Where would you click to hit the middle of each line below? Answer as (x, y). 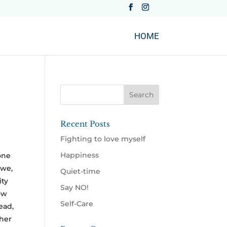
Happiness (80, 155)
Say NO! (75, 187)
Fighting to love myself (103, 139)
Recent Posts (85, 124)
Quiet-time (81, 171)
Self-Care (77, 203)
